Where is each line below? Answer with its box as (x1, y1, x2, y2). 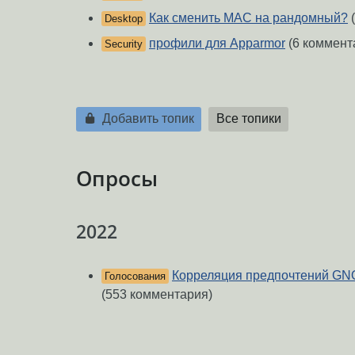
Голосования (105, 270, 166, 283)
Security (105, 37, 143, 50)
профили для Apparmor (149, 36, 285, 50)
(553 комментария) (101, 288, 212, 302)
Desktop (105, 12, 143, 25)
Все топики (216, 112, 281, 126)
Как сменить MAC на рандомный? (149, 10, 348, 25)
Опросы (76, 165, 158, 193)
